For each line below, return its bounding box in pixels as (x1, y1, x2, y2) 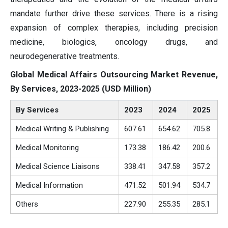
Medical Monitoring (16, 142, 79, 152)
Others (16, 199, 38, 209)
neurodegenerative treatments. (10, 51, 119, 61)
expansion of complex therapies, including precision (10, 22, 218, 33)
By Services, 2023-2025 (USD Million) (10, 83, 151, 94)
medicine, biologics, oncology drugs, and (10, 37, 218, 47)
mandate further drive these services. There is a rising (10, 8, 218, 18)
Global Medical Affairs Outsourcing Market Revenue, (10, 69, 218, 79)
